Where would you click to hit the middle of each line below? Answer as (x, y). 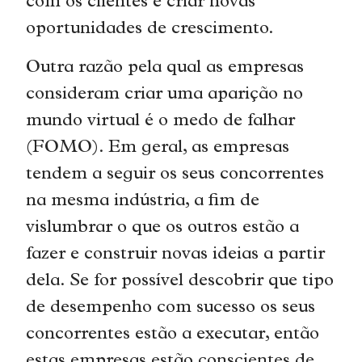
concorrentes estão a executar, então (173, 335)
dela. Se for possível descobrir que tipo (180, 281)
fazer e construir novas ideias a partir (176, 255)
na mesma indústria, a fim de (143, 201)
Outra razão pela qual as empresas (165, 68)
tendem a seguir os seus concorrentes (175, 175)
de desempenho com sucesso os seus (171, 308)
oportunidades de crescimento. (150, 30)
